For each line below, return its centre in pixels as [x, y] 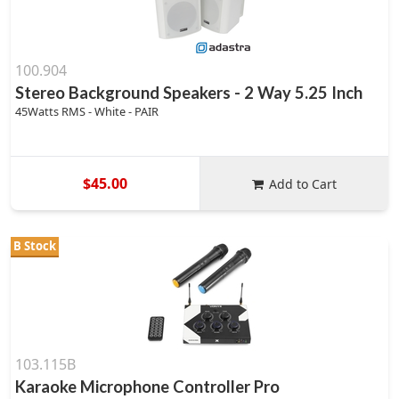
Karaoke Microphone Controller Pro [147, 387]
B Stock [35, 246]
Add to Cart [303, 183]
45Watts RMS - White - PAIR [87, 111]
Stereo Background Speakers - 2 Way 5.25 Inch [189, 93]
